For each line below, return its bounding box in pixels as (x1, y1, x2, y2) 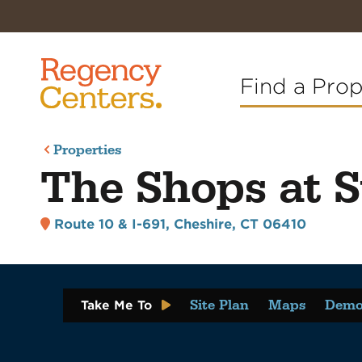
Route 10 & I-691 (53, 217, 166, 233)
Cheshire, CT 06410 (173, 217, 306, 233)
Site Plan (190, 297, 249, 315)
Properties (53, 141, 122, 160)
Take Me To (81, 298, 152, 314)
